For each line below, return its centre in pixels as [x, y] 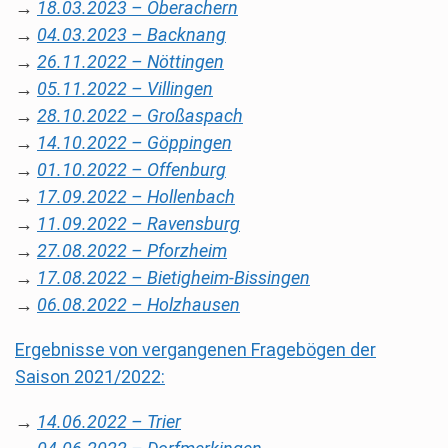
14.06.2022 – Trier [109, 421]
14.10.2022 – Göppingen [134, 142]
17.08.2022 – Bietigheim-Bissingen [173, 277]
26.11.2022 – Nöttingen [130, 61]
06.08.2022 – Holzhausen [138, 304]
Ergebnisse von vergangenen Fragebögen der [195, 349]
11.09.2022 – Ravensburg [138, 223]
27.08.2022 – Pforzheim [132, 250]
